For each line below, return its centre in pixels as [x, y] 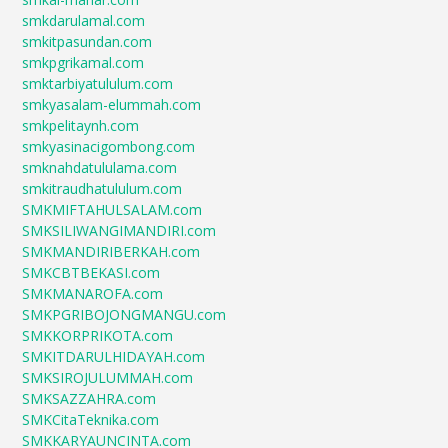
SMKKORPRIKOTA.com [98, 336]
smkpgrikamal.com [83, 63]
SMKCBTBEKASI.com [91, 273]
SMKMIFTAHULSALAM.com [112, 210]
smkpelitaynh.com [81, 126]
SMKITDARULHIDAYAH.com [114, 357]
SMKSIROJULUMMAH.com [108, 378]
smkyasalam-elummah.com [112, 105]
